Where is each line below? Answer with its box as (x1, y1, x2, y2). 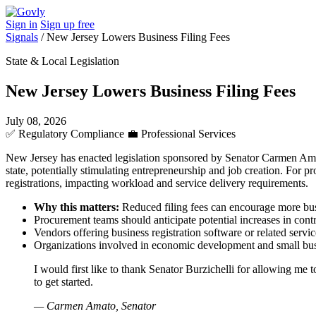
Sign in (6, 18, 37, 30)
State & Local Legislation (6, 55, 119, 67)
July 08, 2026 (6, 114, 66, 127)
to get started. (34, 275, 93, 288)
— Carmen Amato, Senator (34, 299, 156, 312)
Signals (6, 31, 38, 43)
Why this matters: (34, 200, 119, 213)
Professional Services (138, 127, 236, 140)
